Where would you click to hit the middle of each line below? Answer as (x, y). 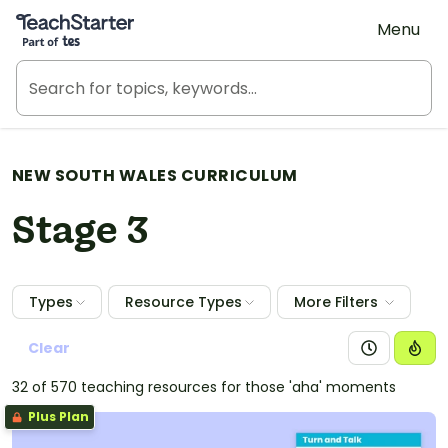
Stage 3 (80, 232)
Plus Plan (57, 416)
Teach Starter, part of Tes (115, 17)
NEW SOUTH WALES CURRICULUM (155, 175)
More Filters (336, 302)
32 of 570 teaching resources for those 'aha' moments (204, 387)
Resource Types (183, 302)
